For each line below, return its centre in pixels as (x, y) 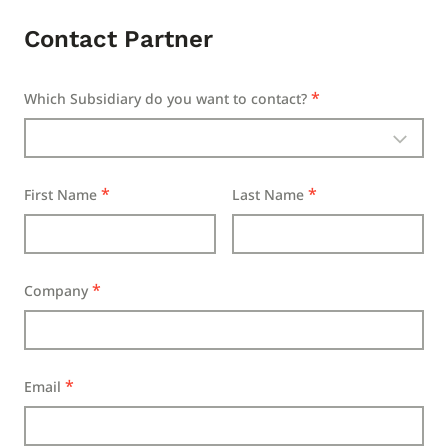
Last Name (268, 194)
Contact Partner (118, 39)
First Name (60, 194)
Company (56, 290)
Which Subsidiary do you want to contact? (165, 98)
